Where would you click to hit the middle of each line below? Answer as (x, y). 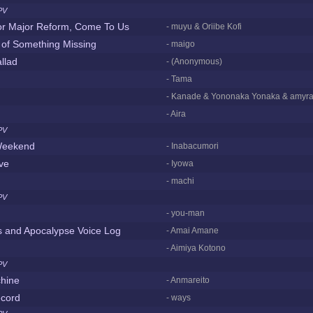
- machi (180, 181)
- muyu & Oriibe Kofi (204, 27)
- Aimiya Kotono (196, 248)
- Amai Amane (192, 231)
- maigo (181, 44)
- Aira (176, 114)
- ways (179, 298)
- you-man (185, 213)
